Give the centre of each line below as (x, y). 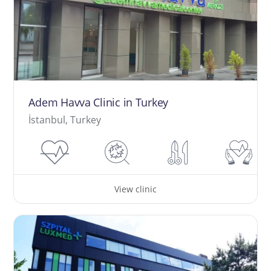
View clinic (135, 189)
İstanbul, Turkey (65, 120)
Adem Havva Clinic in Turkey (99, 103)
